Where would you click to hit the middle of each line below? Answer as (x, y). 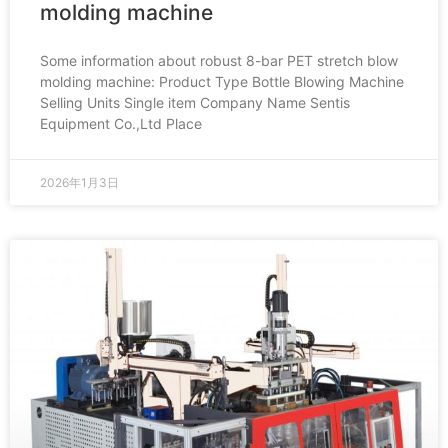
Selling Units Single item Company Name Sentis (195, 102)
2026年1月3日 (79, 182)
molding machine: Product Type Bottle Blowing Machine (222, 81)
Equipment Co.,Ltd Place (121, 123)
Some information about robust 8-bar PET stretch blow (219, 60)
